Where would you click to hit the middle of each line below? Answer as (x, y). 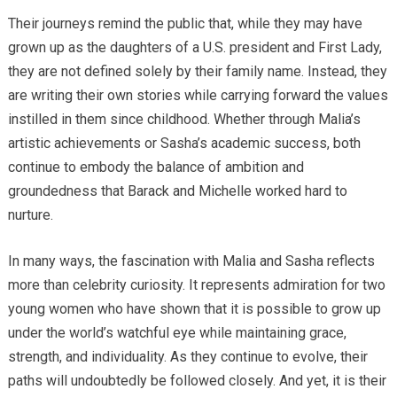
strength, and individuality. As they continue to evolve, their (187, 356)
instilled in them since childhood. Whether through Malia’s (184, 119)
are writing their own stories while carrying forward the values (198, 95)
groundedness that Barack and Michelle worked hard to (177, 191)
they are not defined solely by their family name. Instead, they (197, 71)
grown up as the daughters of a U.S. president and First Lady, (195, 47)
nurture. (30, 214)
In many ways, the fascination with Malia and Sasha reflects (191, 261)
